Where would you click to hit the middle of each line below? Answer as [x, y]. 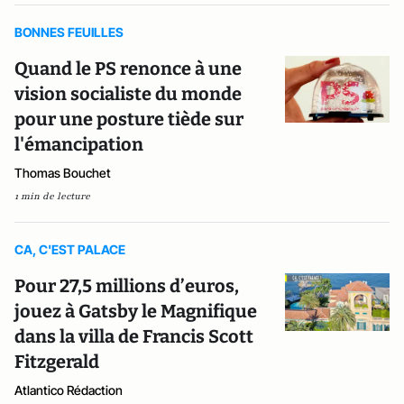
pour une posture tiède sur [129, 119]
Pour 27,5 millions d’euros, [127, 286]
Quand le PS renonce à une [128, 69]
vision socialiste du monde [128, 94]
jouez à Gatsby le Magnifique [136, 311]
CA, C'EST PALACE [70, 249]
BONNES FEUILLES [69, 32]
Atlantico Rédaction [69, 390]
